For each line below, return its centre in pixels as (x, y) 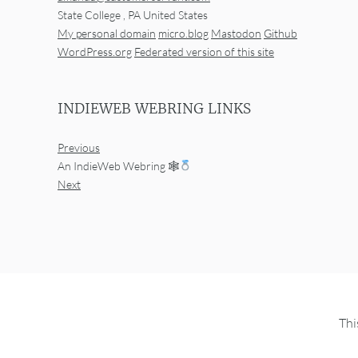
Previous (79, 147)
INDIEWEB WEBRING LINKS (154, 109)
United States (175, 15)
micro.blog (183, 34)
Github (280, 34)
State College (89, 15)
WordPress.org (95, 52)
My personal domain (107, 34)
